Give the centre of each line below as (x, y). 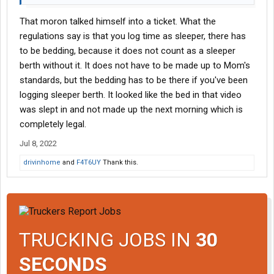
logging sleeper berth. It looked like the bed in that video (131, 95)
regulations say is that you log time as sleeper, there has (133, 36)
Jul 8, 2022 (38, 144)
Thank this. (120, 163)
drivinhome (42, 163)
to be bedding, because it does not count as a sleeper (128, 51)
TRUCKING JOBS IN (107, 239)
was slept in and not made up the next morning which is (131, 110)
